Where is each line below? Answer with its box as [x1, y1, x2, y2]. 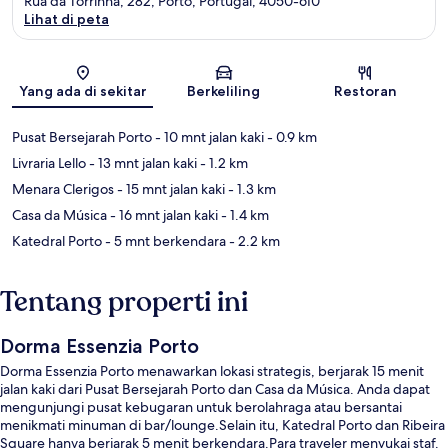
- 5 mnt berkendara [102, 232, 226, 251]
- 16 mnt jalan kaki [107, 206, 218, 225]
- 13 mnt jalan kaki [86, 154, 197, 173]
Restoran [333, 82, 397, 101]
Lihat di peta [24, 10, 109, 29]
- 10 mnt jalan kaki [152, 128, 264, 147]
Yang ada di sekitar [18, 82, 147, 101]
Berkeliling [187, 82, 261, 101]
